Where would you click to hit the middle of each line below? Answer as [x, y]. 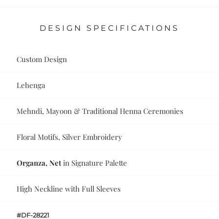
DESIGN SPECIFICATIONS [109, 28]
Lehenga [31, 85]
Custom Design [42, 59]
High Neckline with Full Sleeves [69, 189]
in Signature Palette [94, 163]
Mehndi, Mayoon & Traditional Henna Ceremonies [100, 111]
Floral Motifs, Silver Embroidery [70, 137]
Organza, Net [39, 163]
